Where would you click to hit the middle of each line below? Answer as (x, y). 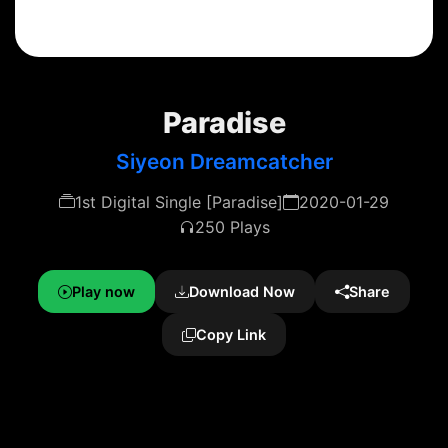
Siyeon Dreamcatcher (224, 161)
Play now (103, 291)
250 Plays (232, 227)
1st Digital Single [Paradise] (179, 202)
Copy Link (231, 334)
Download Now (242, 291)
